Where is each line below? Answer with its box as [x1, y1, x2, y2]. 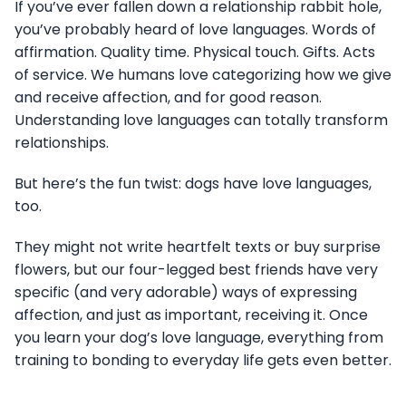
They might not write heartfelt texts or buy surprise [14, 237, 381, 258]
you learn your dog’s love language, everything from [14, 327, 383, 349]
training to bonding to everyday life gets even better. [14, 350, 391, 372]
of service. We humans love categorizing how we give [14, 64, 391, 86]
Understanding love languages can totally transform [14, 110, 388, 131]
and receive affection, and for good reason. [14, 87, 322, 109]
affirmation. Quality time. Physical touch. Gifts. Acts [14, 42, 375, 63]
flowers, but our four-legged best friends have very [14, 259, 378, 281]
